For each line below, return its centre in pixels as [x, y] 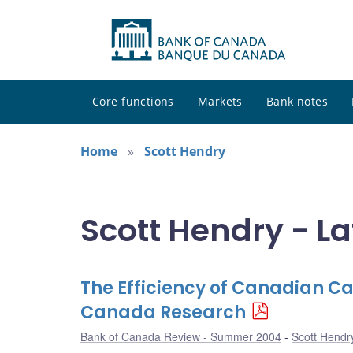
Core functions [133, 102]
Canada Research [163, 313]
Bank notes [297, 102]
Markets [220, 102]
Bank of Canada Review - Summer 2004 [181, 337]
